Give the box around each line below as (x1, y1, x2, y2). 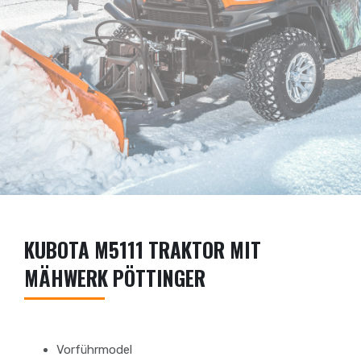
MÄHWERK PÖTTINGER (24, 263, 205, 293)
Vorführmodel (56, 342, 132, 357)
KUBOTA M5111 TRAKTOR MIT (24, 234, 261, 264)
